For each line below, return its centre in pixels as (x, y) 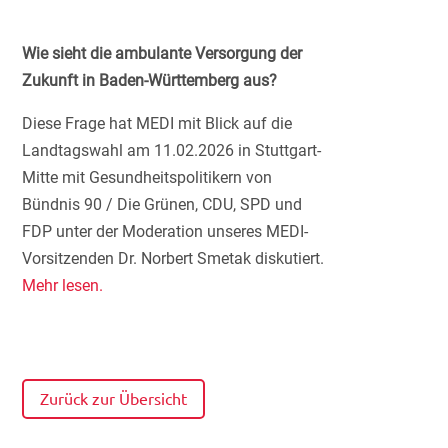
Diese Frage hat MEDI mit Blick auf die (157, 123)
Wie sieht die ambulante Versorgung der (162, 53)
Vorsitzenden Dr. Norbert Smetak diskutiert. (173, 258)
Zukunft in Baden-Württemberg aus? (150, 80)
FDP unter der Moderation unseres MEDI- (165, 231)
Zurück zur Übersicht (114, 398)
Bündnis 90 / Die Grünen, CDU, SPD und (162, 204)
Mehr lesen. (63, 285)
